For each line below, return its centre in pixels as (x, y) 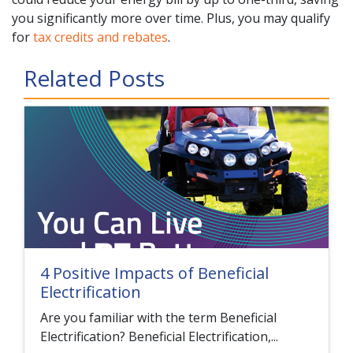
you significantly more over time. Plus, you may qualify (171, 18)
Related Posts (94, 78)
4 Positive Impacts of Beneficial (154, 273)
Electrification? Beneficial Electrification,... (159, 336)
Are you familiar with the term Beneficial (158, 317)
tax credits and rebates (100, 37)
